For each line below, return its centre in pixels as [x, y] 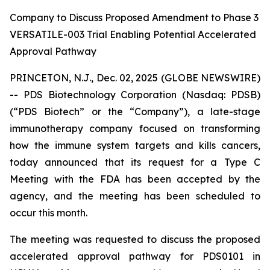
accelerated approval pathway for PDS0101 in [135, 256]
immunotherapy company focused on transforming [135, 128]
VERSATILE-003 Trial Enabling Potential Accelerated [133, 34]
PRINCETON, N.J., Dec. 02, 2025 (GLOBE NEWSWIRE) [135, 78]
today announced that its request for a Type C [135, 162]
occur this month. [49, 213]
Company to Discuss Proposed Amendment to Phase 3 [134, 17]
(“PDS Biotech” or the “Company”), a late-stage [135, 111]
